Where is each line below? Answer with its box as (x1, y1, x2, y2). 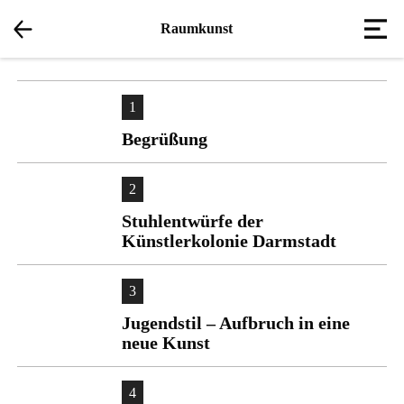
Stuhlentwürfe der (122, 211, 263, 231)
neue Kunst (122, 333, 210, 353)
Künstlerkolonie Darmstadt (122, 231, 336, 251)
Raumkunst (161, 21, 233, 36)
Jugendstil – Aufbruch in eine (122, 313, 350, 333)
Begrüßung (122, 129, 207, 149)
